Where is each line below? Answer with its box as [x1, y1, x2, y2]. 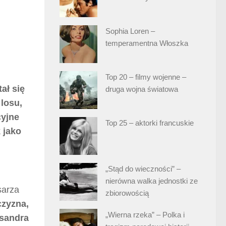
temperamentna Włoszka [105, 38, 188, 47]
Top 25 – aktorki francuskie [105, 118, 194, 127]
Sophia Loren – [105, 26, 155, 35]
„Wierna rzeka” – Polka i [105, 210, 185, 219]
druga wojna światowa [105, 84, 178, 93]
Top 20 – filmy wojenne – [105, 72, 186, 81]
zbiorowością [105, 188, 149, 197]
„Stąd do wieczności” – [105, 164, 181, 173]
